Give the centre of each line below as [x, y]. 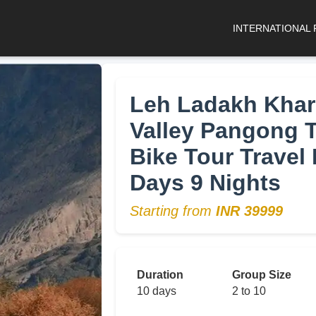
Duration [160, 275]
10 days [157, 291]
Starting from [173, 211]
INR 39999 [249, 211]
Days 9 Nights [205, 183]
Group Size [262, 275]
